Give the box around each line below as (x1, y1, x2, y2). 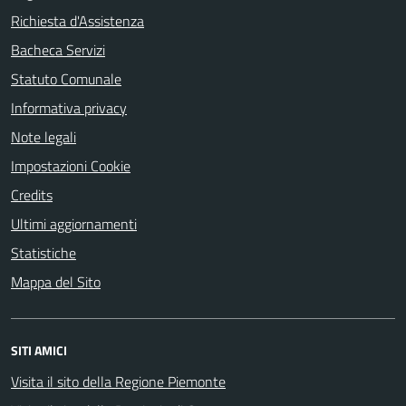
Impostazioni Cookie (11, 155, 130, 177)
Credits (11, 184, 53, 206)
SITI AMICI (11, 341, 67, 360)
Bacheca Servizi (11, 39, 105, 61)
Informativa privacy (11, 97, 127, 119)
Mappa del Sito (11, 271, 101, 293)
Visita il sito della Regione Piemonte (11, 371, 226, 392)
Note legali (11, 126, 76, 148)
